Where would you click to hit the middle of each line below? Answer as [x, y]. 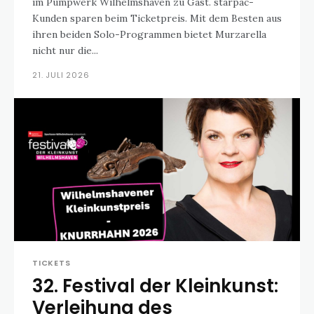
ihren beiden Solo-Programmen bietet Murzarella [149, 34]
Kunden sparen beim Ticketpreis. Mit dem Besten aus [111, 18]
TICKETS [52, 263]
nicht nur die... [65, 50]
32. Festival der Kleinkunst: [155, 286]
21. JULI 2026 [61, 75]
